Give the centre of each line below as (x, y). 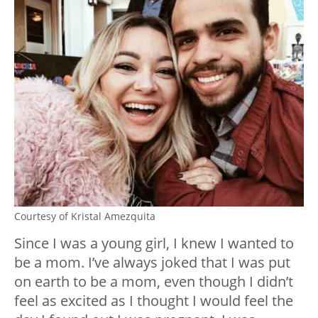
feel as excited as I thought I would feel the (154, 300)
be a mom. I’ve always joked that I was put (152, 262)
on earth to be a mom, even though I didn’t (154, 281)
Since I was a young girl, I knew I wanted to (154, 243)
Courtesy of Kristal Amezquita (85, 216)
